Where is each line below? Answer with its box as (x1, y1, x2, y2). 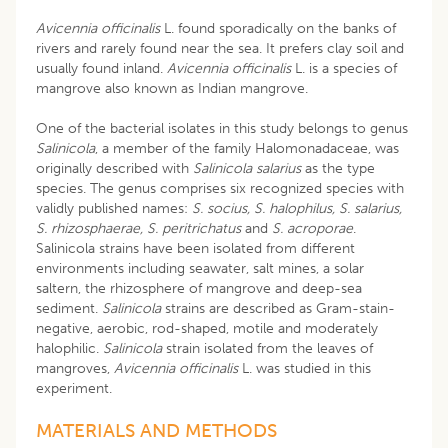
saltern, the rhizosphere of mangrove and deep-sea (36, 279, 362, 297)
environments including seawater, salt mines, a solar (36, 259, 364, 277)
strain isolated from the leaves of (166, 339, 373, 357)
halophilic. (36, 339, 103, 357)
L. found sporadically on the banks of (164, 19, 396, 37)
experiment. (36, 379, 112, 397)
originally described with (36, 159, 193, 177)
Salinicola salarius (193, 159, 301, 177)
